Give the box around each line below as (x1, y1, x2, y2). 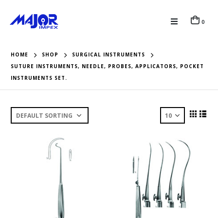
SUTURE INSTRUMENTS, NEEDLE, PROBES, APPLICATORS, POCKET (11, 63, 204, 70)
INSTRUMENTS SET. (11, 74, 68, 81)
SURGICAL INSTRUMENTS (72, 51, 145, 58)
